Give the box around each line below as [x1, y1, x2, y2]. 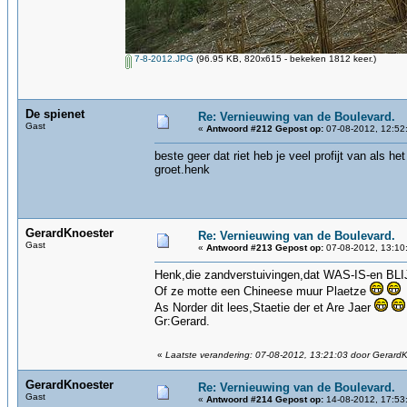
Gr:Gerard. [154, 314, 210, 328]
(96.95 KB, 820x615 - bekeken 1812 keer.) [194, 54, 376, 64]
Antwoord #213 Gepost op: [206, 243, 323, 253]
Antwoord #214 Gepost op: [206, 394, 323, 404]
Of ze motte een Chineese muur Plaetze [154, 284, 370, 298]
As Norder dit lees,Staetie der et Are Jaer [154, 301, 374, 314]
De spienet [25, 107, 84, 121]
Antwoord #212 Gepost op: [206, 124, 323, 134]
